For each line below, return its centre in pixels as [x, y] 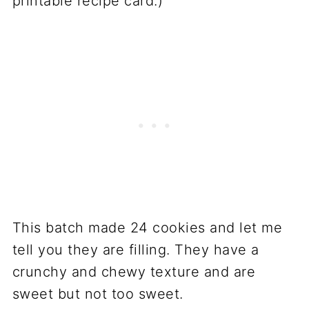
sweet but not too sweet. [98, 293]
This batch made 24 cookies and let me [147, 227]
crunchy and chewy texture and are [134, 271]
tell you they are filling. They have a [136, 249]
